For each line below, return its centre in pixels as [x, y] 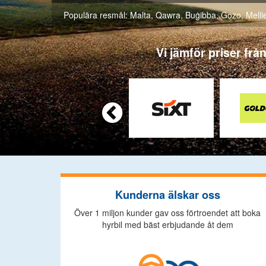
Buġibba [201, 15]
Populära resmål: [97, 15]
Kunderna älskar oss [167, 195]
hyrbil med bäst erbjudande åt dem [167, 224]
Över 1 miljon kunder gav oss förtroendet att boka [167, 213]
